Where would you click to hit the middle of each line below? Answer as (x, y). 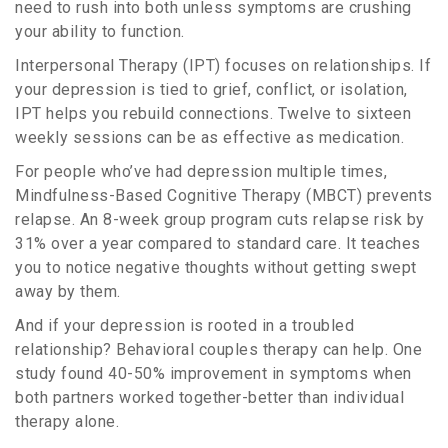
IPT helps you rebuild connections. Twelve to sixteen (213, 114)
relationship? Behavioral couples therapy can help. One (218, 350)
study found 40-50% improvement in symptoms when (213, 374)
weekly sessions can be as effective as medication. (209, 138)
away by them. (68, 292)
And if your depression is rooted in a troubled (184, 326)
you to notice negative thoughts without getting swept (216, 268)
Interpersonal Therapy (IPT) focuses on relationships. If (223, 66)
